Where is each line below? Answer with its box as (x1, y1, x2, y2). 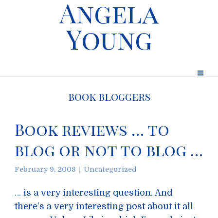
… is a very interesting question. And (15, 188, 173, 198)
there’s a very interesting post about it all (15, 201, 193, 211)
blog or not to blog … (15, 139, 203, 160)
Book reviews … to (15, 119, 169, 140)
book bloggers (68, 90, 150, 103)
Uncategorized (84, 165, 136, 173)
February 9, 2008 (15, 165, 75, 173)
